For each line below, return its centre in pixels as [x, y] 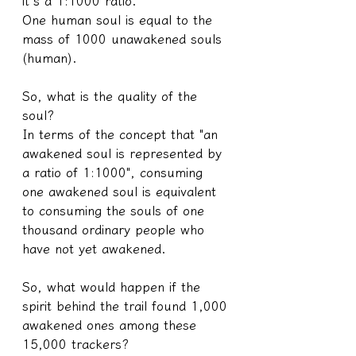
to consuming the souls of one [116, 210]
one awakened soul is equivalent [122, 191]
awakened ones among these [112, 325]
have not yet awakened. [94, 248]
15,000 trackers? [75, 344]
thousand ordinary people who [116, 229]
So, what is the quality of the [112, 96]
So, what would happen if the [114, 286]
